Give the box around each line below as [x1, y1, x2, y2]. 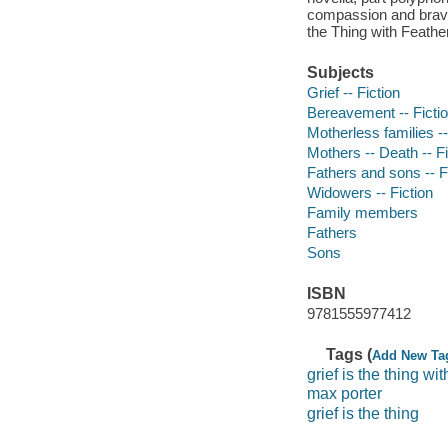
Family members [306, 203, 418, 221]
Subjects [306, 64, 374, 82]
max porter [306, 385, 382, 403]
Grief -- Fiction [306, 83, 400, 101]
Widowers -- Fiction [306, 183, 433, 201]
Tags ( [326, 345, 373, 363]
